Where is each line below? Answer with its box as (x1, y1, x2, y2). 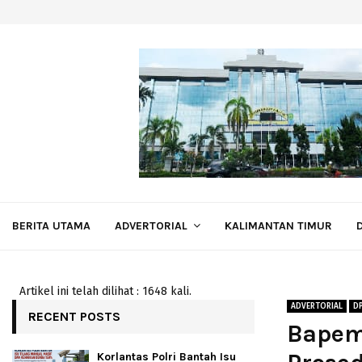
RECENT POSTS (28, 309, 120, 324)
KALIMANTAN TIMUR (225, 219, 332, 233)
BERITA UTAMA (12, 219, 90, 233)
